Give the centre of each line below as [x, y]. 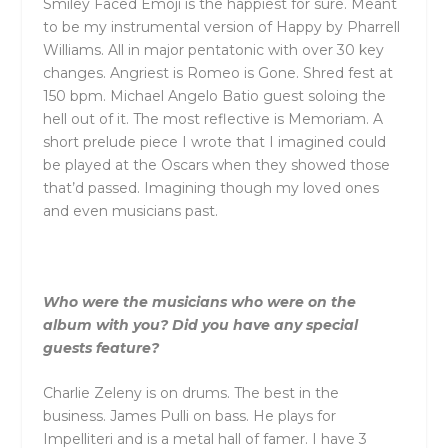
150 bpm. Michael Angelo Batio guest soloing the [214, 96]
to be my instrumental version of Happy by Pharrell [221, 27]
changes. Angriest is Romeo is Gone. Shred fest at [217, 73]
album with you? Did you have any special [200, 325]
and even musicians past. [132, 211]
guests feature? [100, 348]
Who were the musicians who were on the [199, 302]
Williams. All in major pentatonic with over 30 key [213, 50]
